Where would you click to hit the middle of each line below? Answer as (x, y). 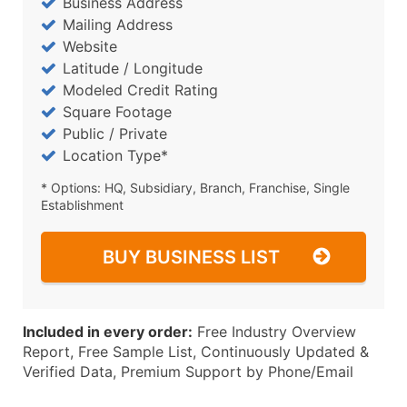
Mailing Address (118, 25)
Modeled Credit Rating (140, 90)
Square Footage (117, 112)
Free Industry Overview (274, 332)
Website (90, 46)
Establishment (82, 205)
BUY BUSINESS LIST (191, 257)
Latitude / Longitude (133, 68)
